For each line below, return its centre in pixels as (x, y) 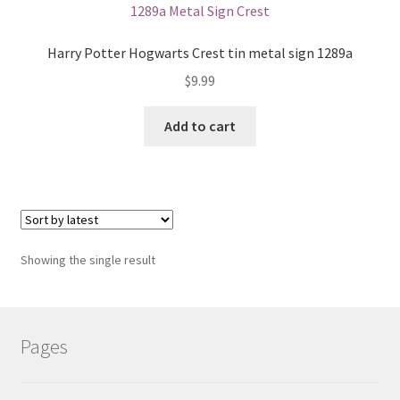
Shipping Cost (63, 32)
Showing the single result (87, 259)
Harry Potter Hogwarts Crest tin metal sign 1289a (200, 53)
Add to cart (200, 125)
